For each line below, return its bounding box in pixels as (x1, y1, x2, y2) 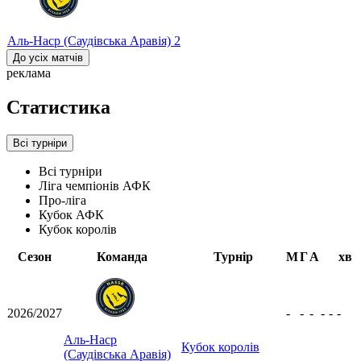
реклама (6, 66, 51, 81)
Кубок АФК (39, 207, 104, 222)
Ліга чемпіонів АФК (39, 178, 151, 193)
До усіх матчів (13, 52, 83, 64)
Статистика (6, 97, 110, 118)
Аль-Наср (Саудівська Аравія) (7, 34, 174, 48)
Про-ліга (39, 193, 86, 207)
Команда (96, 249, 147, 263)
